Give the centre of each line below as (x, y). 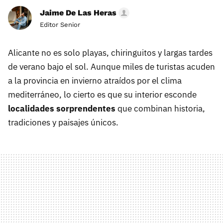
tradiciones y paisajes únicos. (63, 123)
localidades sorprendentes (62, 109)
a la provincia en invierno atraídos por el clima (95, 81)
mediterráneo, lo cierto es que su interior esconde (102, 95)
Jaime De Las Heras (78, 13)
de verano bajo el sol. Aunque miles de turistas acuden (111, 67)
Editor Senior (60, 25)
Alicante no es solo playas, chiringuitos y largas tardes (110, 53)
